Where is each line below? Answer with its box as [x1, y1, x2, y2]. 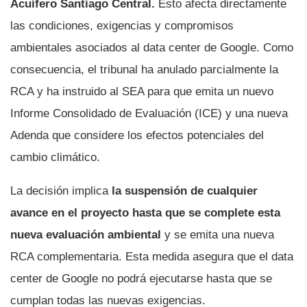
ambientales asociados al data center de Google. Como [10, 40, 293, 54]
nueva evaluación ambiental [10, 228, 164, 241]
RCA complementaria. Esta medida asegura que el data [10, 249, 293, 263]
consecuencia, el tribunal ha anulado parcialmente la [10, 62, 278, 76]
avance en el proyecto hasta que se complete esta [10, 206, 280, 219]
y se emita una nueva [164, 228, 274, 241]
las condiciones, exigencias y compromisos [10, 19, 234, 32]
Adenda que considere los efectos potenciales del [10, 128, 264, 142]
